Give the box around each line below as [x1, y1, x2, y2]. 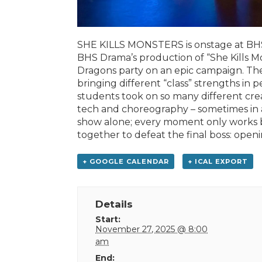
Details [95, 198, 133, 210]
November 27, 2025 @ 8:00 [95, 223, 208, 235]
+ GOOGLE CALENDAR [82, 157, 169, 166]
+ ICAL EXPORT [187, 157, 248, 166]
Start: [95, 213, 121, 225]
